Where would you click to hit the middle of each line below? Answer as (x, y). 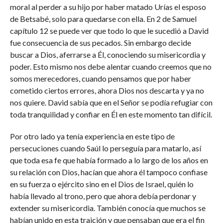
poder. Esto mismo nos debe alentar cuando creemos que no (111, 66)
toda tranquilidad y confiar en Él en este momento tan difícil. (111, 114)
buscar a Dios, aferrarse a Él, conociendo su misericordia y (108, 55)
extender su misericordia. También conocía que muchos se (108, 208)
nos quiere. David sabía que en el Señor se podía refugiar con (111, 102)
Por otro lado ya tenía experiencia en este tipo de (92, 136)
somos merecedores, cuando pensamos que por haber (100, 78)
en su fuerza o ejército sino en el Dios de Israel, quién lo (102, 184)
